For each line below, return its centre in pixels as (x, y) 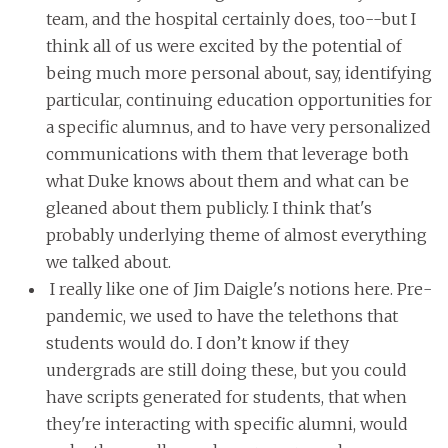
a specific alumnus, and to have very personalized (238, 127)
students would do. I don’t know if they (197, 343)
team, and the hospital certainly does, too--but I (230, 19)
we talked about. (110, 262)
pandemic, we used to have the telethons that (221, 316)
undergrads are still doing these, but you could (226, 370)
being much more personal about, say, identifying (238, 73)
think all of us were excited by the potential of (223, 46)
